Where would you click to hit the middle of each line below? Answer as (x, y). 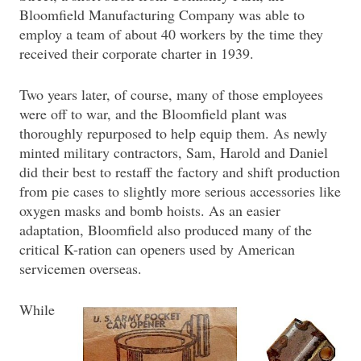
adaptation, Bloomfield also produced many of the (166, 229)
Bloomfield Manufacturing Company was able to (162, 14)
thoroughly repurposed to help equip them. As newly (173, 133)
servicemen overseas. (81, 268)
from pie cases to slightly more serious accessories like (180, 191)
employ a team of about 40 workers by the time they (171, 33)
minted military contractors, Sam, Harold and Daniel (174, 152)
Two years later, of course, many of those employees (171, 94)
